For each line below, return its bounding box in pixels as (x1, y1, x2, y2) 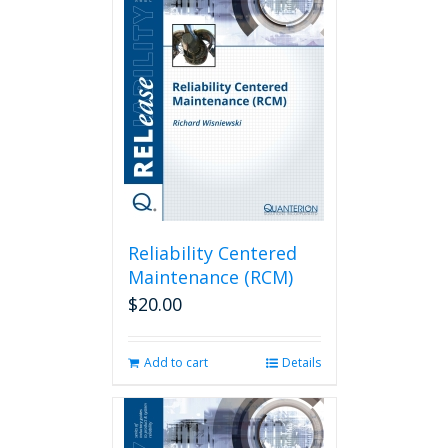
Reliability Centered (127, 241, 297, 265)
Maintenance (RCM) (127, 265, 293, 289)
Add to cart (143, 354, 208, 371)
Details (281, 354, 321, 371)
